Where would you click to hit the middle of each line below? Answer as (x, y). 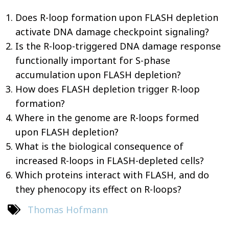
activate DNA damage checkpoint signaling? (112, 31)
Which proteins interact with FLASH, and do (112, 175)
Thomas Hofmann (68, 209)
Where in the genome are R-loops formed (107, 117)
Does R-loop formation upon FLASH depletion (117, 17)
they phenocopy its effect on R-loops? (98, 189)
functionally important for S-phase (93, 60)
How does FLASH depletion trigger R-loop (108, 89)
